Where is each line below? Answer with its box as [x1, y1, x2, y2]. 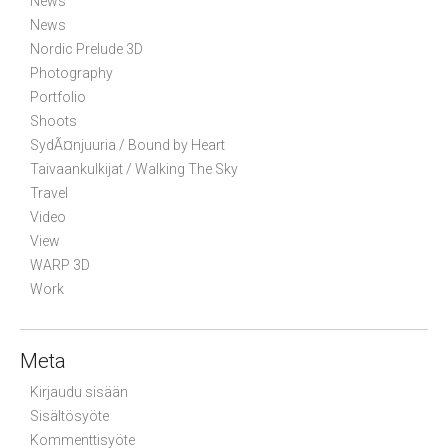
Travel [30, 184, 68, 201]
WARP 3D [30, 256, 90, 273]
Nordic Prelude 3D [30, 40, 143, 57]
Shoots [30, 112, 77, 129]
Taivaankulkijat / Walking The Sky [30, 160, 238, 177]
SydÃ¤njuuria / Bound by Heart [30, 136, 225, 153]
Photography [30, 64, 113, 81]
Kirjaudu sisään [30, 383, 128, 400]
